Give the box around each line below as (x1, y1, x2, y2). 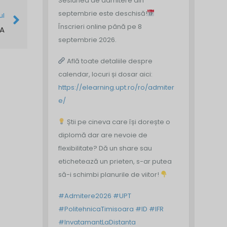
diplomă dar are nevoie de (58, 130, 147, 140)
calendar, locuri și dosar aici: (58, 69, 153, 79)
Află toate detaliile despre (65, 56, 153, 66)
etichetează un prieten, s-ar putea (58, 157, 172, 166)
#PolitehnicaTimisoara (58, 204, 134, 214)
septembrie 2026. (58, 35, 117, 45)
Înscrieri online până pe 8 (58, 22, 142, 31)
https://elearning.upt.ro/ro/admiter (58, 83, 174, 92)
